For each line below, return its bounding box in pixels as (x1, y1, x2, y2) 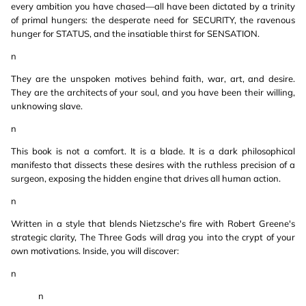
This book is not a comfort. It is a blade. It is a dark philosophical (11, 145, 295, 156)
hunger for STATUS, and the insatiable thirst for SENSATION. (11, 28, 260, 39)
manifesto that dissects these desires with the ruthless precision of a (11, 159, 295, 170)
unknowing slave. (11, 100, 83, 111)
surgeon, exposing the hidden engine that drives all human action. (11, 173, 281, 184)
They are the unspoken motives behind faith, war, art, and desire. (11, 73, 295, 84)
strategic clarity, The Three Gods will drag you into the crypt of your (11, 232, 295, 242)
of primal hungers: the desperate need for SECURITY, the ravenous (11, 14, 295, 25)
